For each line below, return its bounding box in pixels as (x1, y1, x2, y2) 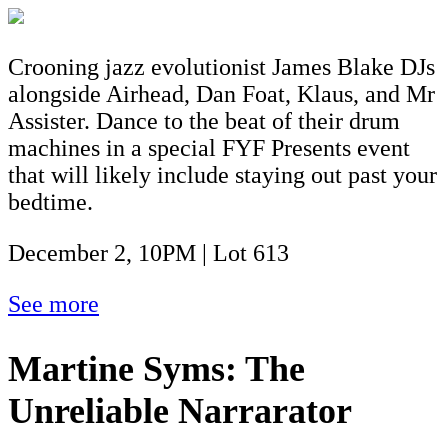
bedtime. (8, 188, 93, 215)
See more (8, 290, 99, 317)
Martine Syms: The (8, 348, 305, 389)
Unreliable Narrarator (8, 390, 352, 431)
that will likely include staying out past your (8, 161, 437, 188)
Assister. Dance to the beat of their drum (8, 107, 400, 134)
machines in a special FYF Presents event (8, 134, 410, 161)
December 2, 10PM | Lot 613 (8, 239, 289, 266)
